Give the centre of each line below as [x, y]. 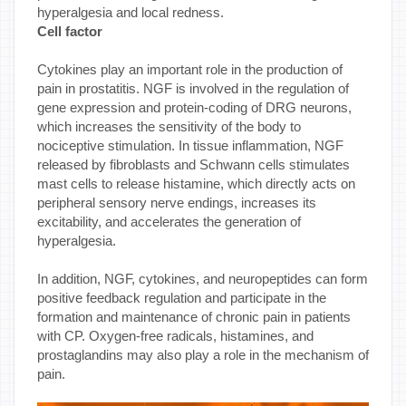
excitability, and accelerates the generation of [169, 221]
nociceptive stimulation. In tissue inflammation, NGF [190, 145]
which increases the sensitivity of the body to [169, 126]
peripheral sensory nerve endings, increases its [177, 202]
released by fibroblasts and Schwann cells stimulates [193, 164]
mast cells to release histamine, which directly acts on [196, 183]
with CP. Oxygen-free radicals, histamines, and [175, 335]
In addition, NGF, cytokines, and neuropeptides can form [203, 278]
